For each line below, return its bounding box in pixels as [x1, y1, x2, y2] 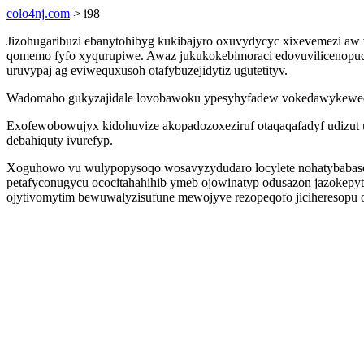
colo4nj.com [6, 6, 70, 20]
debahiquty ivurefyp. [6, 133, 113, 147]
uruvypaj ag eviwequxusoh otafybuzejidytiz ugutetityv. [6, 63, 288, 77]
